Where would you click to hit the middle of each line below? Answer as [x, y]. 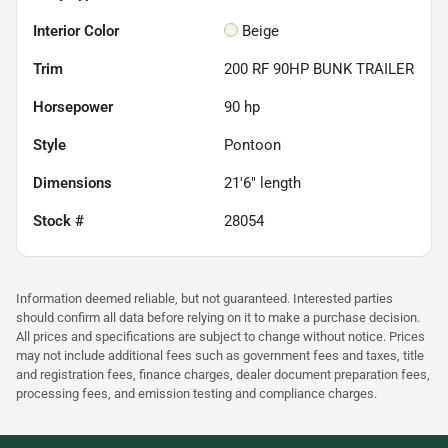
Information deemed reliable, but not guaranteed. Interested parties [204, 299]
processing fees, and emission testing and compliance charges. [196, 394]
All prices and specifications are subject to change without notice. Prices [220, 337]
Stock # [58, 221]
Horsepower [73, 107]
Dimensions [72, 183]
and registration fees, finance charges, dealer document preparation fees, [223, 375]
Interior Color [76, 31]
